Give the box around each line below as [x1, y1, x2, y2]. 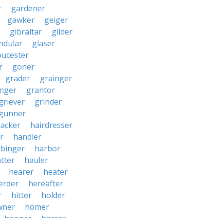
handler [13, 131, 41, 142]
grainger [40, 73, 72, 84]
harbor [35, 143, 60, 154]
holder [41, 190, 65, 200]
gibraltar [10, 26, 42, 37]
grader [5, 73, 30, 84]
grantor [26, 85, 55, 95]
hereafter [28, 178, 63, 189]
